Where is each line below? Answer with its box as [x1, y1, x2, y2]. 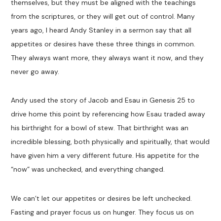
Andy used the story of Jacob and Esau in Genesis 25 [11, 96, 186, 105]
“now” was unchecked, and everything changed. [11, 165, 165, 174]
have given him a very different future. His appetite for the [11, 151, 200, 160]
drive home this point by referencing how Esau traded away [11, 110, 206, 119]
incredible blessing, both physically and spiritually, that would [11, 137, 210, 147]
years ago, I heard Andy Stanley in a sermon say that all [11, 26, 192, 35]
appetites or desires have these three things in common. [11, 39, 196, 49]
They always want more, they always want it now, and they [11, 53, 204, 63]
